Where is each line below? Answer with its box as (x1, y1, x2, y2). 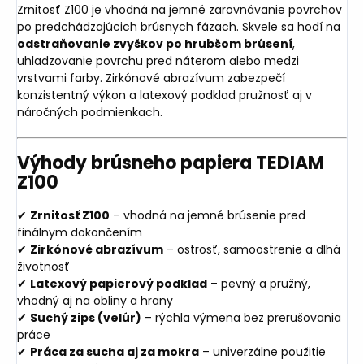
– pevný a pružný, (207, 275, 310, 292)
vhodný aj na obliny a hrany (17, 292, 173, 310)
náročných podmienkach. (17, 103, 162, 120)
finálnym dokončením (17, 224, 142, 241)
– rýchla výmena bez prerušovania (141, 310, 341, 327)
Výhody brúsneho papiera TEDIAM (17, 150, 324, 176)
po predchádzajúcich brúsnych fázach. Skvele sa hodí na (17, 18, 340, 35)
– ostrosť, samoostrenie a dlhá (163, 241, 340, 258)
